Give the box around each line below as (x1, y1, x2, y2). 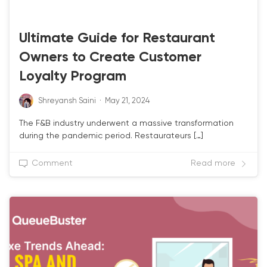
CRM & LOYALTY (25, 10, 69, 16)
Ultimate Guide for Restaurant (19, 32, 215, 46)
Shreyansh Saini (38, 97, 96, 105)
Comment (32, 159, 73, 168)
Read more (191, 159, 235, 168)
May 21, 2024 (105, 97, 150, 105)
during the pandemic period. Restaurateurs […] (19, 132, 203, 141)
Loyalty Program (19, 70, 126, 84)
